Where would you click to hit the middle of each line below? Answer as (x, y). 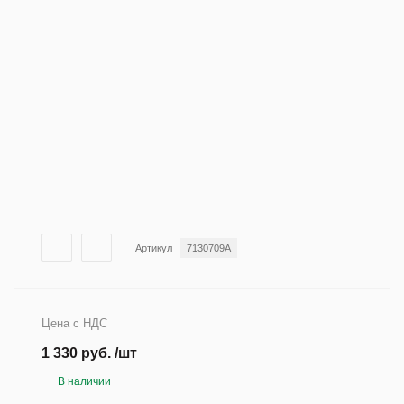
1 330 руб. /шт (89, 353)
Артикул (154, 248)
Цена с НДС (74, 323)
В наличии (84, 381)
